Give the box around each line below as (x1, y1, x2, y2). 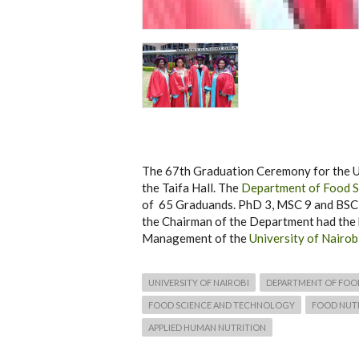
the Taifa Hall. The (142, 179, 241, 195)
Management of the (142, 230, 249, 245)
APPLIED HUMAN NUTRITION (148, 321, 266, 333)
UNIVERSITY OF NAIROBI (148, 276, 249, 288)
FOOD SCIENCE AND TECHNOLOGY (148, 299, 295, 310)
